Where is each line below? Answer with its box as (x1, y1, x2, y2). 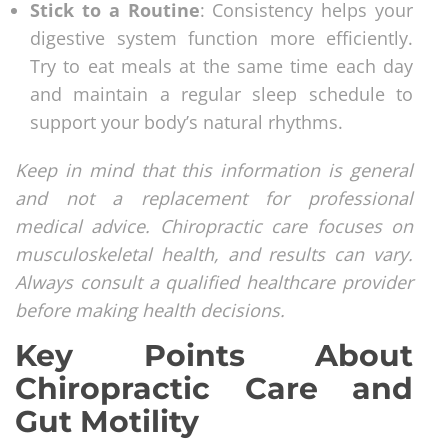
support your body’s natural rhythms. (30, 109, 343, 134)
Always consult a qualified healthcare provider (15, 269, 413, 294)
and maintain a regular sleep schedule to (30, 81, 413, 106)
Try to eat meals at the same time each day (30, 53, 413, 78)
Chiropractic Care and (15, 369, 413, 407)
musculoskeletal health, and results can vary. (15, 241, 413, 266)
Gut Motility (15, 402, 199, 440)
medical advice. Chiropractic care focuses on (15, 213, 413, 238)
